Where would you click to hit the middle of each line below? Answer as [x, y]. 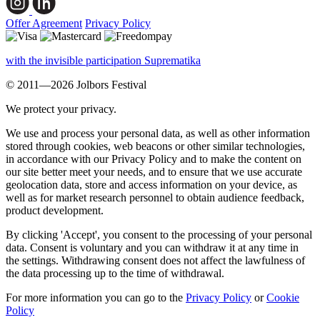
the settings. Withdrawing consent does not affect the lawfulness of [155, 261]
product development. [55, 211]
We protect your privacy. [61, 109]
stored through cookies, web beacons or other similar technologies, [155, 146]
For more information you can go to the [96, 298]
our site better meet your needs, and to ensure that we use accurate [154, 172]
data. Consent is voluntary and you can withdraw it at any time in [152, 248]
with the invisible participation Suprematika [103, 61]
